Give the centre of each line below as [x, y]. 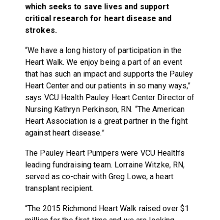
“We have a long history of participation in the [103, 50]
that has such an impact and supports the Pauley [109, 74]
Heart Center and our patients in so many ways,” [108, 85]
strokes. [42, 30]
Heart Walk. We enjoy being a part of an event [104, 62]
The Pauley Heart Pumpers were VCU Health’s [105, 153]
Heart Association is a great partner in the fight [106, 121]
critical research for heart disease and [98, 18]
